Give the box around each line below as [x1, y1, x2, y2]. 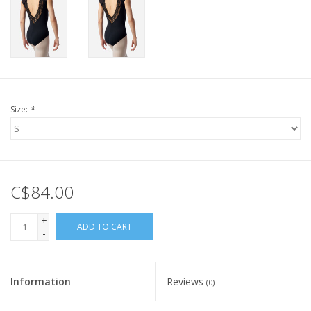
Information [10, 274, 71, 288]
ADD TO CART [77, 220, 132, 233]
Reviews [167, 274, 206, 288]
